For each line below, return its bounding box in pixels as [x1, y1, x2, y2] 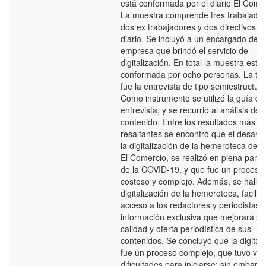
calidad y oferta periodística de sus [121, 223, 251, 235]
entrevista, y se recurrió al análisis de [121, 104, 260, 116]
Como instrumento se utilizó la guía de [121, 92, 265, 104]
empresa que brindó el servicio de [121, 45, 248, 56]
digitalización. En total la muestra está [121, 56, 262, 68]
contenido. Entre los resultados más [121, 116, 255, 128]
